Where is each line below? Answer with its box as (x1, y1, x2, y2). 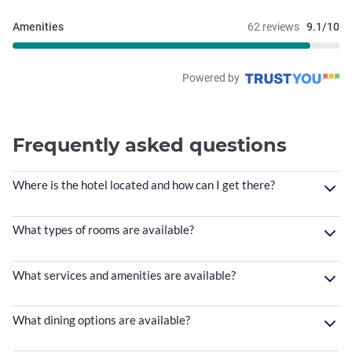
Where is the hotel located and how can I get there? (13, 178, 275, 192)
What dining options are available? (13, 312, 190, 327)
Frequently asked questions (13, 133, 287, 156)
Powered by (182, 71, 242, 84)
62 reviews (247, 20, 299, 33)
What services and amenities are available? (13, 267, 236, 282)
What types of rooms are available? (13, 222, 194, 237)
